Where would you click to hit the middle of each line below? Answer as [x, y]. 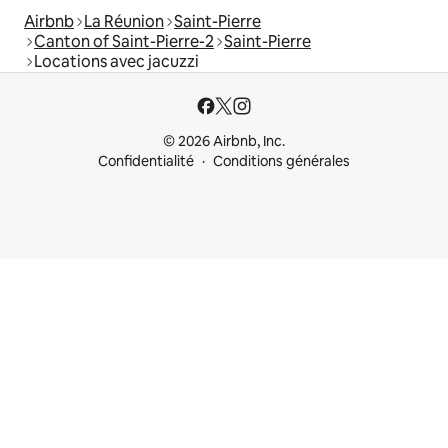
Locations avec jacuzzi [116, 62]
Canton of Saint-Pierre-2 [124, 42]
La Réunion [124, 22]
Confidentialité [146, 161]
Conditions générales [281, 161]
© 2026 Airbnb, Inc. [224, 141]
